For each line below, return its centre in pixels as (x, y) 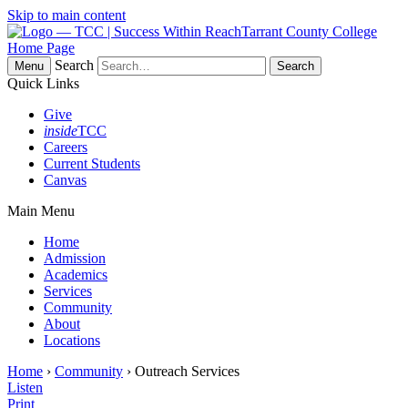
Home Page (41, 48)
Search (74, 65)
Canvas (65, 180)
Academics (76, 275)
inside (61, 131)
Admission (75, 258)
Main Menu (41, 211)
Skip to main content (66, 15)
